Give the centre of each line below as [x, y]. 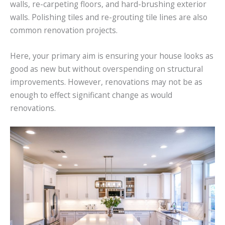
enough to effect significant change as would [91, 95]
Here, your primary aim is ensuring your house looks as [112, 55]
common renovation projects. [64, 30]
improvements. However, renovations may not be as [106, 82]
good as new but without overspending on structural [106, 69]
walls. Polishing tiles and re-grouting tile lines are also [109, 17]
